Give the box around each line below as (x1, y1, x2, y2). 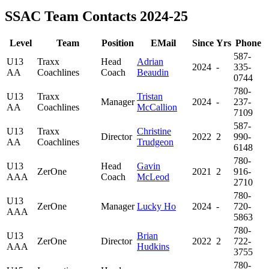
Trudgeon (137, 137, 174, 148)
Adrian (137, 56, 163, 67)
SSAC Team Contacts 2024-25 (5, 8, 188, 24)
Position (101, 38, 134, 49)
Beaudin (137, 67, 169, 78)
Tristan (137, 91, 163, 102)
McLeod (137, 172, 169, 183)
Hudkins (137, 241, 169, 252)
